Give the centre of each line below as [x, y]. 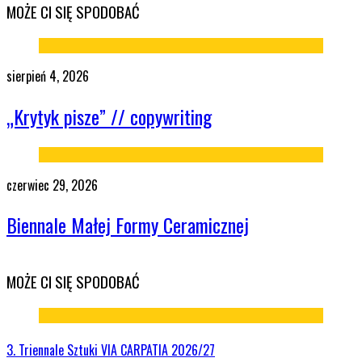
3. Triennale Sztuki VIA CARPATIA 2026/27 [111, 350]
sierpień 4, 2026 [48, 76]
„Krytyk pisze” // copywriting [109, 116]
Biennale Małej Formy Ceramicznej [128, 225]
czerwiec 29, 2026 [52, 185]
